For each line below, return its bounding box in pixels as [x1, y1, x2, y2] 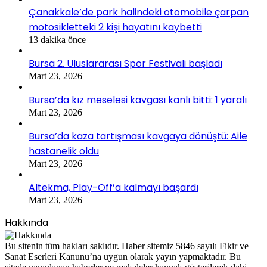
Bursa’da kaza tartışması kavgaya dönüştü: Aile [29, 129, 247, 144]
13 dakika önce [29, 35, 86, 45]
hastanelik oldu [29, 144, 99, 159]
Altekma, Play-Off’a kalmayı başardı [29, 181, 198, 195]
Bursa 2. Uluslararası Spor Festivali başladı [29, 57, 222, 71]
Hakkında [5, 216, 48, 230]
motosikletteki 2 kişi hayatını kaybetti [29, 20, 202, 35]
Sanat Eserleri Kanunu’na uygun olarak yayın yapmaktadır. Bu [5, 252, 241, 262]
